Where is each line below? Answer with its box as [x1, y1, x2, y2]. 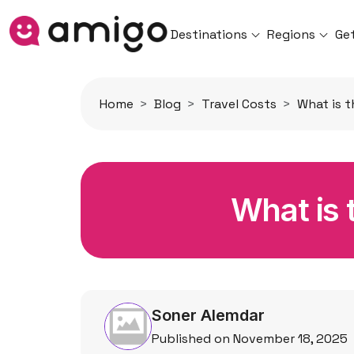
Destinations [171, 25, 247, 43]
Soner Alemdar [152, 306, 265, 325]
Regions [267, 25, 316, 43]
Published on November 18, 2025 [152, 330, 348, 347]
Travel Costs [201, 96, 277, 112]
